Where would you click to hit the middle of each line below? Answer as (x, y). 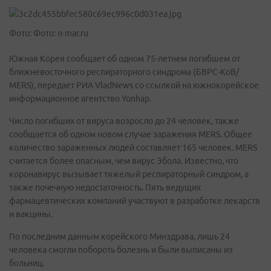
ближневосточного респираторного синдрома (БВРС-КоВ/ (124, 72)
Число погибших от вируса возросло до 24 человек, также (124, 121)
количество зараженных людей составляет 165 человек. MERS (133, 148)
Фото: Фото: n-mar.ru (49, 33)
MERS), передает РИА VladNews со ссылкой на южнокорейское (134, 85)
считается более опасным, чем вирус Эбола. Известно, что (124, 161)
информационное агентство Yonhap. (80, 99)
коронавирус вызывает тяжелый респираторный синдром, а (129, 174)
